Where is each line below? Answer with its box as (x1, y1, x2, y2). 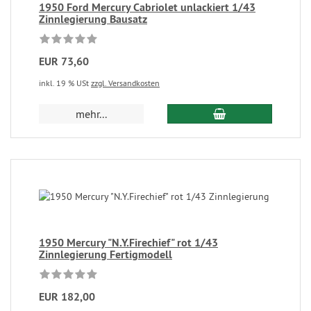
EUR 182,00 (39, 289, 95, 304)
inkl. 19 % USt (39, 78, 91, 88)
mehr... (76, 107, 108, 121)
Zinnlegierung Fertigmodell (39, 247, 172, 262)
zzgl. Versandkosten (91, 78, 160, 88)
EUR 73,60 (39, 54, 89, 69)
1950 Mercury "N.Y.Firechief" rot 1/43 (39, 235, 218, 250)
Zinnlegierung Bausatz (39, 12, 147, 26)
